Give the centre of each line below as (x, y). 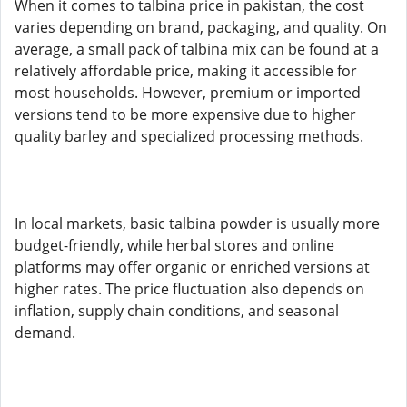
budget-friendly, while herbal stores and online (174, 245)
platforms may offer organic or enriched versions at (192, 267)
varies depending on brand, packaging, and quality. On (201, 27)
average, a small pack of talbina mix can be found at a (197, 49)
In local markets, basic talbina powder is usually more (197, 223)
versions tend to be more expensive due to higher (185, 114)
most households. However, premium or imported (188, 93)
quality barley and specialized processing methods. (189, 136)
